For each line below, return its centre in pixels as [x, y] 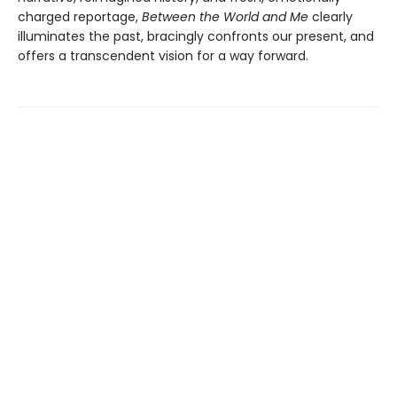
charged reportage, [80, 17]
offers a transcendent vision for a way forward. [163, 56]
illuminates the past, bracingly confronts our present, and [196, 37]
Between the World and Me [227, 17]
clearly [332, 17]
